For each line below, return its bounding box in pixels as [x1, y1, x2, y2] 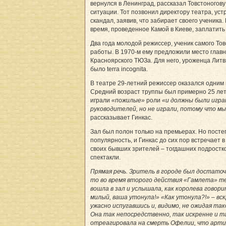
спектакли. [90, 153, 121, 161]
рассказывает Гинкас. [90, 114, 152, 121]
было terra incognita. [90, 65, 148, 73]
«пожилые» [111, 96, 145, 104]
